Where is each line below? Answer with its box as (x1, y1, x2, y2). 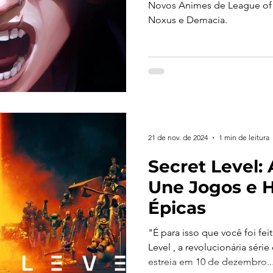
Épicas (148, 197, 206, 218)
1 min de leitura (219, 133, 269, 142)
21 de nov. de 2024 (148, 133, 208, 142)
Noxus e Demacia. (148, 14, 227, 26)
